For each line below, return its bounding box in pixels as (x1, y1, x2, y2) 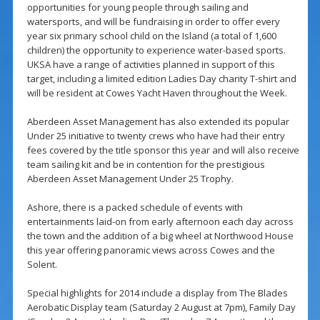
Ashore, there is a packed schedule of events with (26, 201, 243, 214)
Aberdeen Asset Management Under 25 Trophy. (26, 172, 234, 186)
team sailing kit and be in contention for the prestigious (26, 158, 265, 171)
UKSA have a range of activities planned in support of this (26, 58, 275, 71)
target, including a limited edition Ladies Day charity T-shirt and (26, 72, 296, 86)
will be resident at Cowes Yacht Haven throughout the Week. (26, 86, 287, 100)
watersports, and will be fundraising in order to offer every (26, 15, 280, 29)
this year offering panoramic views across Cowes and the (26, 244, 275, 257)
